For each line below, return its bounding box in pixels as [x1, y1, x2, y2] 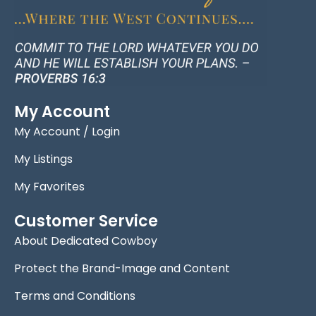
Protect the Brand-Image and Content [14, 260, 230, 276]
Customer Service [14, 209, 158, 232]
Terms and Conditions [14, 287, 135, 304]
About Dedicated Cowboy [14, 232, 157, 249]
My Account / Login [14, 123, 120, 140]
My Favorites [14, 178, 85, 195]
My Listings [14, 150, 73, 167]
